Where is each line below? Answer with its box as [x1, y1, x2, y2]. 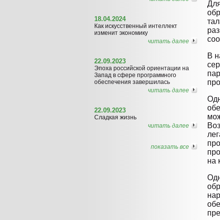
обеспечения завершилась [94, 78, 170, 85]
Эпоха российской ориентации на [94, 64, 189, 72]
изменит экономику [94, 29, 148, 36]
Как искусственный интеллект [94, 22, 177, 29]
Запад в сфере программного [94, 71, 176, 79]
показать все [151, 143, 189, 150]
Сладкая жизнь [94, 113, 137, 121]
